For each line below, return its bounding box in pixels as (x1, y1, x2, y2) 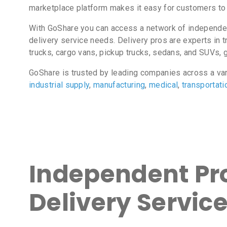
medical (148, 80, 178, 90)
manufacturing (93, 80, 145, 90)
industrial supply (29, 80, 90, 90)
